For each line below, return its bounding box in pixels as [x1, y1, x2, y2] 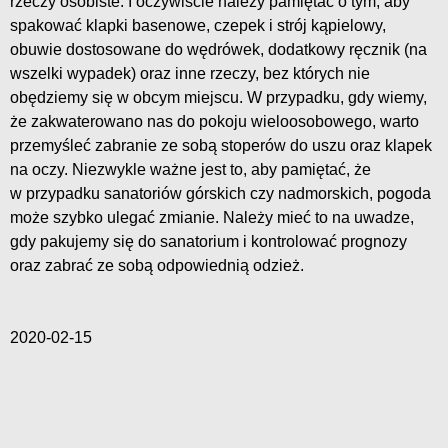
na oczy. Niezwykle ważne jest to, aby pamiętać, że [10, 161, 371, 179]
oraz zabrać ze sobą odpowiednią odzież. [10, 257, 304, 275]
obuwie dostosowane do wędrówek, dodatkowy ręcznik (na [10, 41, 427, 59]
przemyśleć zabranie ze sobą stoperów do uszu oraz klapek [10, 137, 432, 155]
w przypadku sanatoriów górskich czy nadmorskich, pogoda [10, 185, 431, 203]
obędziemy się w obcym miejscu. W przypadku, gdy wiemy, [10, 89, 427, 107]
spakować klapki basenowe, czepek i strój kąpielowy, [10, 17, 386, 35]
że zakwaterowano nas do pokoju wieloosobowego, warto [10, 113, 419, 131]
